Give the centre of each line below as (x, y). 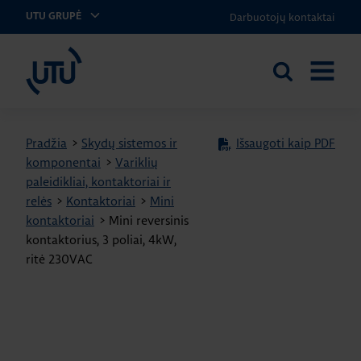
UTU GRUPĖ (55, 17)
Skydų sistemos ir (129, 143)
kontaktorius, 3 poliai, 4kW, (101, 240)
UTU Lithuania (51, 46)
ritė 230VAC (59, 259)
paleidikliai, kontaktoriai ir (98, 182)
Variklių (137, 162)
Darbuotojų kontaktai (282, 17)
